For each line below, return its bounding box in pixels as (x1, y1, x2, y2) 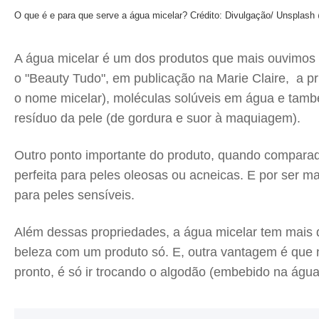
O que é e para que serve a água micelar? (14, 10, 190, 21)
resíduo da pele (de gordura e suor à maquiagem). (14, 111, 300, 125)
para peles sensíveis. (14, 188, 135, 202)
